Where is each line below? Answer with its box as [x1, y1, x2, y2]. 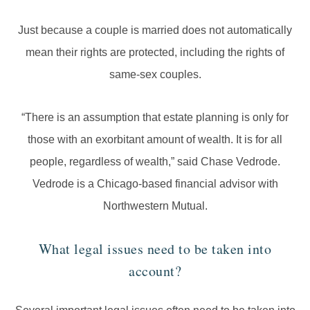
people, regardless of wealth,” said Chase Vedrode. [30, 156, 280, 168]
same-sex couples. [109, 69, 201, 81]
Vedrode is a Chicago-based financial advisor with [32, 178, 278, 190]
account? [129, 262, 181, 281]
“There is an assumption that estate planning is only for [21, 111, 289, 124]
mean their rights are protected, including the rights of [26, 46, 284, 59]
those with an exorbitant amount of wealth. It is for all [28, 134, 282, 146]
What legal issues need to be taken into [38, 239, 272, 259]
